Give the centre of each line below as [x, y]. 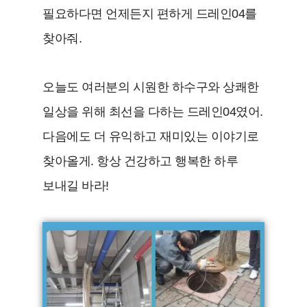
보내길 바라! [76, 186]
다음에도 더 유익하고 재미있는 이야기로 [151, 137]
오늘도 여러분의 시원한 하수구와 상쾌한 [151, 87]
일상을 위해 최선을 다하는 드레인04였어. [153, 112]
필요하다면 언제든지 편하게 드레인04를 [150, 14]
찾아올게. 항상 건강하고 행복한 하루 [140, 161]
